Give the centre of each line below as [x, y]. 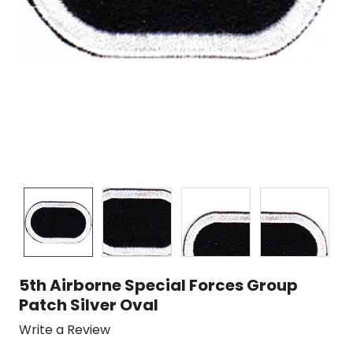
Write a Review [65, 329]
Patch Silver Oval [89, 305]
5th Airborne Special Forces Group [158, 286]
